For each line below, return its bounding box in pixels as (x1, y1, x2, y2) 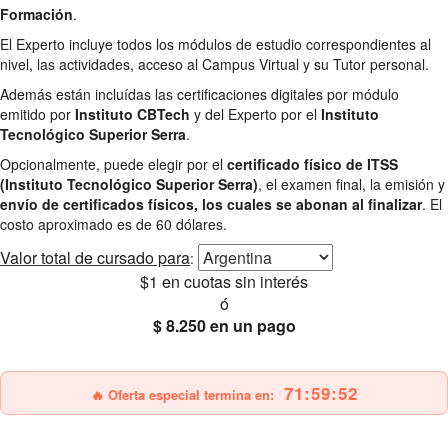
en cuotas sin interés (162, 269, 308, 293)
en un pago (209, 313, 296, 337)
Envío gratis (230, 335, 330, 359)
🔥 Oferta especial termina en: (90, 384, 274, 404)
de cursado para (71, 245, 190, 269)
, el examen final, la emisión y (258, 173, 445, 194)
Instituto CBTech (75, 103, 190, 124)
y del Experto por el (190, 103, 321, 124)
